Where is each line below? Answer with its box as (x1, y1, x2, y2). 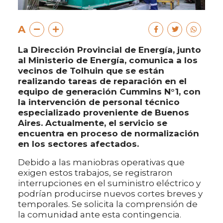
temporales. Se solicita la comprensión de (18, 199, 198, 210)
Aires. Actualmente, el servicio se (18, 118, 167, 128)
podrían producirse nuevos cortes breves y (18, 189, 203, 199)
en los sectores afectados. (18, 139, 139, 149)
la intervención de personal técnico (18, 97, 180, 108)
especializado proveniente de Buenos (18, 108, 189, 118)
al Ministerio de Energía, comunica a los (18, 55, 198, 66)
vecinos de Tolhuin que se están (18, 66, 164, 76)
